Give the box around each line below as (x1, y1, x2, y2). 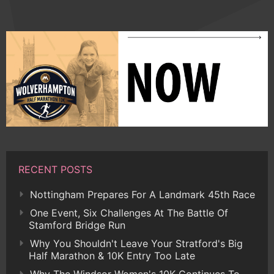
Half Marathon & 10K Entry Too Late (29, 250, 195, 262)
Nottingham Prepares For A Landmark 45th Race (30, 188, 255, 201)
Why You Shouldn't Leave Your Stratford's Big (30, 237, 243, 250)
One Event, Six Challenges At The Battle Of (30, 207, 228, 219)
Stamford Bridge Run (29, 219, 125, 231)
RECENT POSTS (18, 163, 92, 176)
